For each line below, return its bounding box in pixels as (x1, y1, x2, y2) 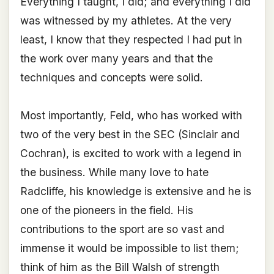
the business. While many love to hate (20, 166, 209, 179)
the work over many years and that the (20, 52, 213, 65)
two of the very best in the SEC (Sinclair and (20, 128, 240, 141)
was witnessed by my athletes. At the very (20, 14, 232, 28)
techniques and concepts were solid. (20, 71, 203, 84)
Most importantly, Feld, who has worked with (20, 109, 242, 122)
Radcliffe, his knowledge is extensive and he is (20, 185, 251, 198)
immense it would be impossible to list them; (20, 242, 239, 255)
